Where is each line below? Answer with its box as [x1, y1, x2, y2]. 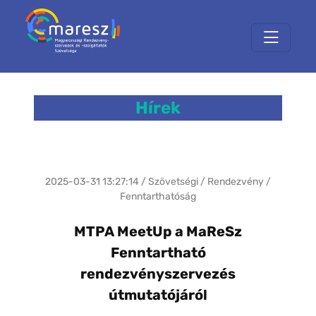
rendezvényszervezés [80, 265, 236, 283]
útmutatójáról [109, 286, 207, 304]
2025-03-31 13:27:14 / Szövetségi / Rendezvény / [45, 176, 271, 188]
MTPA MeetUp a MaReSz [74, 223, 242, 241]
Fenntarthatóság [120, 190, 196, 203]
